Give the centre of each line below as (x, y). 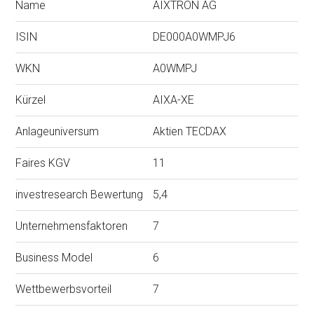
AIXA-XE (174, 100)
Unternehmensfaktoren (72, 226)
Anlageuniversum (57, 131)
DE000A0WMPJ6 (194, 36)
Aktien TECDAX (190, 131)
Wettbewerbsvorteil (64, 289)
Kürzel (31, 100)
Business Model (54, 257)
